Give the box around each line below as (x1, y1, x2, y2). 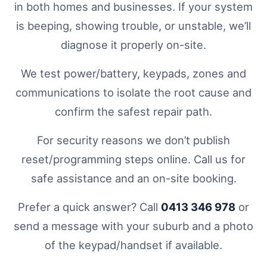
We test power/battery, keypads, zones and (21, 67, 246, 80)
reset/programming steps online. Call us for (21, 153, 246, 166)
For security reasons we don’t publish (37, 133, 230, 147)
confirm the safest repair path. (55, 105, 212, 119)
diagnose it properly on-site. (61, 38, 206, 52)
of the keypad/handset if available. (45, 238, 222, 252)
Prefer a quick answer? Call (18, 200, 161, 214)
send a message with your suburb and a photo (14, 219, 253, 233)
